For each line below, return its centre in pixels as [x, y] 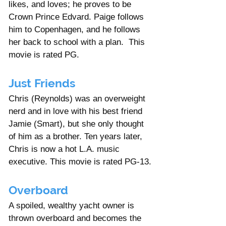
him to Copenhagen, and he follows [76, 29]
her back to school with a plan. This [78, 42]
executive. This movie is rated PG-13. [80, 161]
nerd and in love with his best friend [77, 111]
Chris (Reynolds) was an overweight [78, 98]
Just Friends [42, 83]
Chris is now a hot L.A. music [65, 149]
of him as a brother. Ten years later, [77, 136]
